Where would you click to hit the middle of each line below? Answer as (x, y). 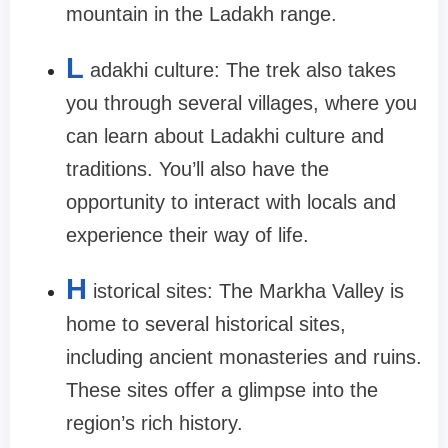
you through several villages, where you (241, 103)
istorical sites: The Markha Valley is (248, 291)
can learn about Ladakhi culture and (225, 136)
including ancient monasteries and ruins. (244, 357)
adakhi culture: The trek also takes (243, 70)
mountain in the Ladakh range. (201, 14)
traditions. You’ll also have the (197, 169)
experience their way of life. (187, 235)
